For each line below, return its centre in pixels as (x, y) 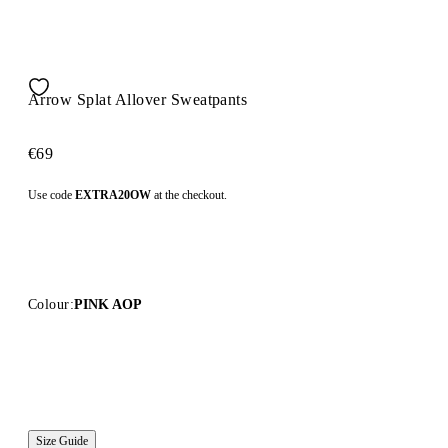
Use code (51, 194)
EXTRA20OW (113, 194)
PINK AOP (107, 304)
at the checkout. (189, 194)
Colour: (51, 304)
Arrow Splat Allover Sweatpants (138, 99)
